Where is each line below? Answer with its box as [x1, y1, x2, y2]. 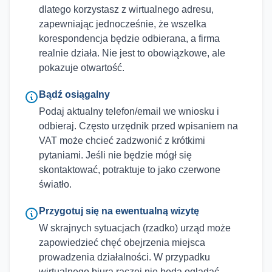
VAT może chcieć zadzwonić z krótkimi [39, 135, 205, 146]
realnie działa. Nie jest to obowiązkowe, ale [39, 48, 225, 58]
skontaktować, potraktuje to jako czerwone [39, 165, 220, 175]
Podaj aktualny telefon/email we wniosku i [39, 106, 219, 117]
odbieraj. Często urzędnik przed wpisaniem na [39, 121, 238, 131]
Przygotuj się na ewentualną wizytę [39, 206, 199, 216]
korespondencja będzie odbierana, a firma [39, 33, 220, 44]
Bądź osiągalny [39, 89, 110, 100]
